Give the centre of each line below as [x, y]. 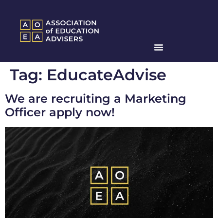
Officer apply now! [60, 112]
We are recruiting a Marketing [96, 99]
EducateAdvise [107, 75]
